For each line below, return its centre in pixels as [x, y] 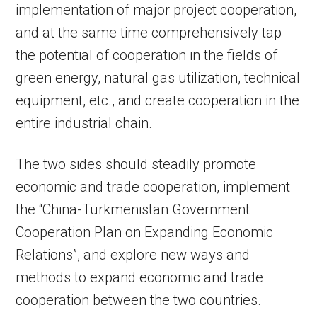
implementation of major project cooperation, [156, 10]
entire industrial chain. [84, 123]
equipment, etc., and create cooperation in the [158, 101]
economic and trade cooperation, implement [153, 187]
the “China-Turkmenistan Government [133, 210]
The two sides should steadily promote [136, 165]
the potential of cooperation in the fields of [147, 56]
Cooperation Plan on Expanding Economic [145, 232]
